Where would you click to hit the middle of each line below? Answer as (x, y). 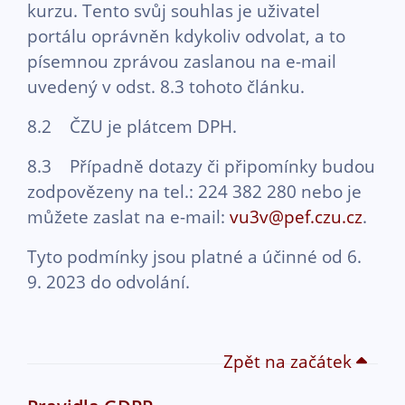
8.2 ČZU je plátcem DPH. (132, 126)
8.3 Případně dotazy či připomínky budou (201, 166)
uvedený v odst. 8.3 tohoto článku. (166, 86)
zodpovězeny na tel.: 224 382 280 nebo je (194, 191)
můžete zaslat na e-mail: (128, 217)
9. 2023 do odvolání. (108, 282)
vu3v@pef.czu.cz (296, 217)
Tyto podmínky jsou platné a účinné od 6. (194, 256)
